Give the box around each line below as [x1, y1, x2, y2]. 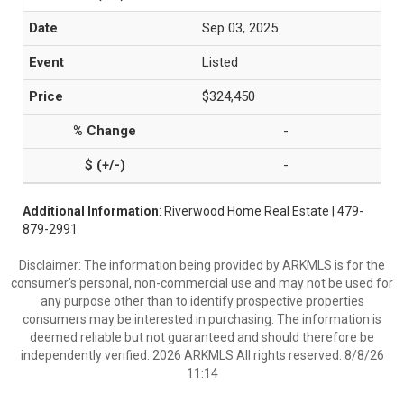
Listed [202, 54, 238, 70]
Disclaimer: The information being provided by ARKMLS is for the [19, 258, 385, 272]
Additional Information [23, 204, 159, 218]
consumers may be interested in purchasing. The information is [23, 312, 381, 326]
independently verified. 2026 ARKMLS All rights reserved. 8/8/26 [20, 348, 384, 363]
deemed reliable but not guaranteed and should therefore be [30, 330, 374, 344]
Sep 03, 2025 [202, 20, 278, 36]
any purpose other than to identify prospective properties [40, 294, 364, 308]
